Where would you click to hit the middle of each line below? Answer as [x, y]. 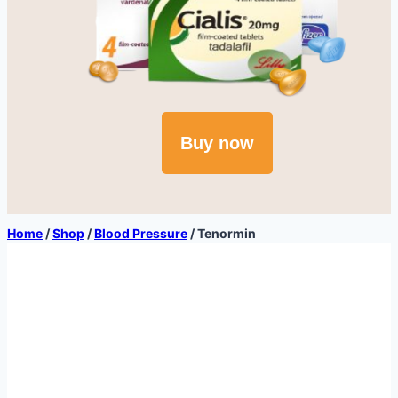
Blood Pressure [141, 234]
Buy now [217, 143]
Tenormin [227, 234]
